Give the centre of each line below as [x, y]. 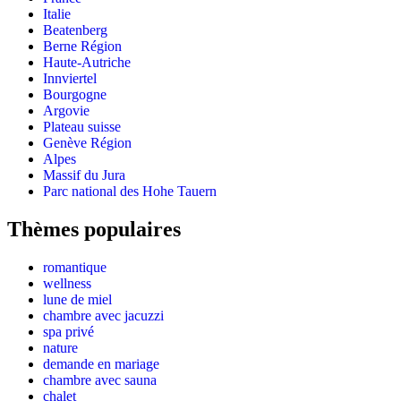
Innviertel [70, 79]
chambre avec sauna [100, 380]
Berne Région [82, 47]
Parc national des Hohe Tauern [130, 192]
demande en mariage [101, 364]
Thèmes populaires [94, 230]
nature [60, 348]
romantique [75, 268]
